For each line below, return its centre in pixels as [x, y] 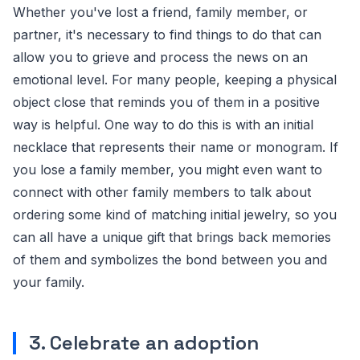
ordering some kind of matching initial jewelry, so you [175, 214]
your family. [49, 282]
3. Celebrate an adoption [144, 342]
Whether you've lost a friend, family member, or [160, 12]
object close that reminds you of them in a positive [166, 102]
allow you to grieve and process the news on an [160, 57]
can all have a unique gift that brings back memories [172, 237]
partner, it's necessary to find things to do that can [167, 34]
